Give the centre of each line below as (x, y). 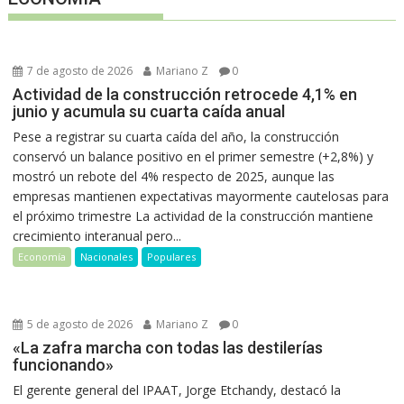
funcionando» (64, 364)
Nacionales (107, 256)
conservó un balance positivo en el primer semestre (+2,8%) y (193, 156)
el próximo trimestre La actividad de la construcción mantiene (193, 216)
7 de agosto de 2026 (79, 70)
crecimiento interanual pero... (97, 235)
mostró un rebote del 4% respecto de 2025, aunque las (174, 176)
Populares (172, 256)
